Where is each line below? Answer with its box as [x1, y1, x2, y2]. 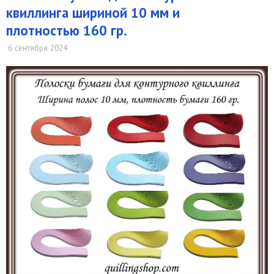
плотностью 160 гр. [6, 21, 127, 40]
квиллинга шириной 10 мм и [6, 4, 180, 22]
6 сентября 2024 [8, 42, 67, 54]
